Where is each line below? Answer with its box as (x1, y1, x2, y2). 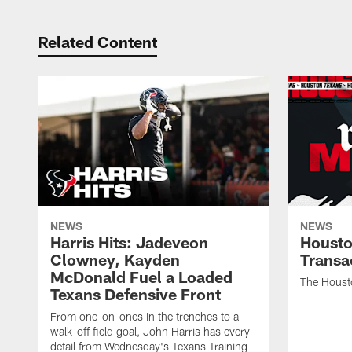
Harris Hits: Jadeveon (50, 233, 208, 252)
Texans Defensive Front (50, 284, 221, 304)
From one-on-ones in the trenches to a (50, 310, 239, 324)
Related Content (38, 32, 157, 51)
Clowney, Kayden (50, 250, 180, 269)
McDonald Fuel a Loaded (50, 267, 233, 287)
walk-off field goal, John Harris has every (50, 324, 250, 339)
